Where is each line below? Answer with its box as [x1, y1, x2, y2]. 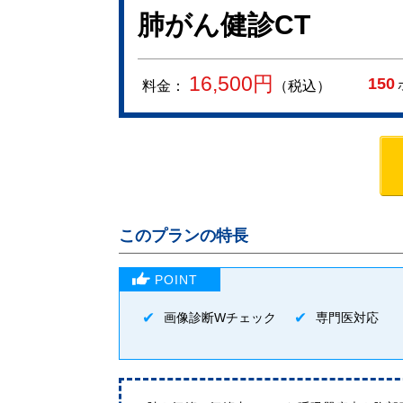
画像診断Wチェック [164, 310, 276, 325]
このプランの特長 [119, 227, 248, 245]
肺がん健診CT [138, 10, 310, 40]
